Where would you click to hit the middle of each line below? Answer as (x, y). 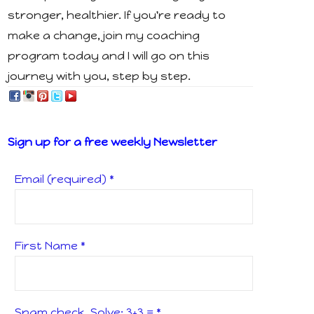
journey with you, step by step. (99, 76)
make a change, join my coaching (104, 35)
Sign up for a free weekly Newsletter (112, 142)
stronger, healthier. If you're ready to (117, 15)
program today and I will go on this (109, 55)
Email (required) (62, 179)
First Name (48, 245)
